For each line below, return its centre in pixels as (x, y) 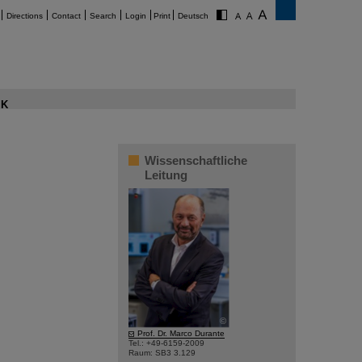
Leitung (166, 175)
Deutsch (193, 16)
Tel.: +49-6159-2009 (166, 343)
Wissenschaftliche (196, 160)
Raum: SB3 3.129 (162, 353)
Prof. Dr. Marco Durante (181, 333)
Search (103, 16)
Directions (25, 16)
